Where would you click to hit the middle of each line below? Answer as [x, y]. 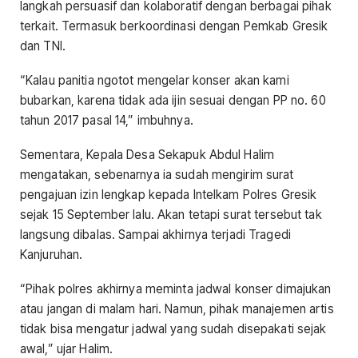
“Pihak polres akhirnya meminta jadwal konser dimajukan [176, 289]
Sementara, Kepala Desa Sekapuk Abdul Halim [147, 155]
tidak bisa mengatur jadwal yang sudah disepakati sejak [173, 329]
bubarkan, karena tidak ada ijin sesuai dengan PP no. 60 [173, 100]
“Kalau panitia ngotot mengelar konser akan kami [155, 80]
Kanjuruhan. [52, 255]
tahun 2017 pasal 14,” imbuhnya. [107, 120]
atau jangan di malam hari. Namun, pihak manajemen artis [177, 309]
